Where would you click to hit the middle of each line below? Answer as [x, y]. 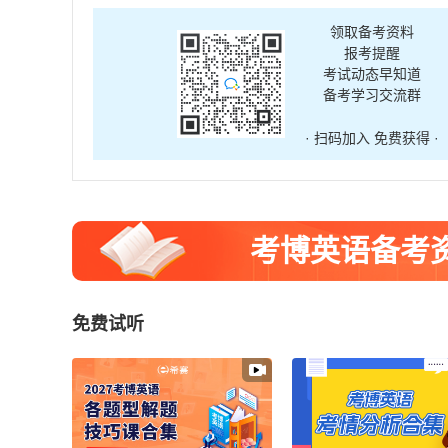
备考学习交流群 [371, 95]
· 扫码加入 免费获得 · [371, 137]
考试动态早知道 [371, 74]
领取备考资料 [371, 31]
